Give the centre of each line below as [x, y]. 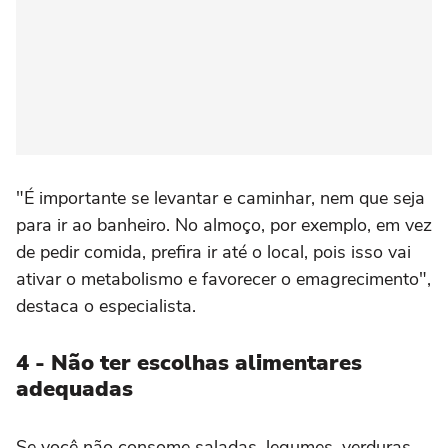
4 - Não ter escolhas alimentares [189, 362]
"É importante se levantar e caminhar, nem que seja [220, 197]
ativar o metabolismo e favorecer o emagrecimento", [223, 278]
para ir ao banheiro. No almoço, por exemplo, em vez [224, 224]
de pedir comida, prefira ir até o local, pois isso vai [213, 251]
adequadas [74, 388]
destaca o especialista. [106, 305]
